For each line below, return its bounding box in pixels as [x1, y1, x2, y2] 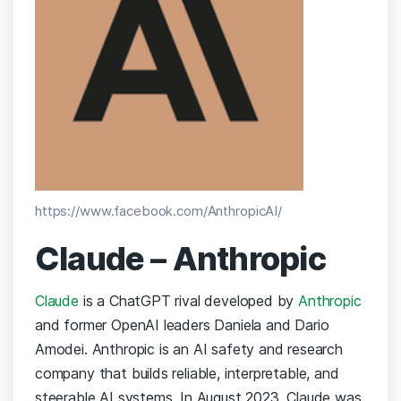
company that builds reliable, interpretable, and [35, 364, 339, 383]
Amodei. [35, 340, 92, 359]
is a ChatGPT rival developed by [78, 292, 299, 311]
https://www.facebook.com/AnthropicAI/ [35, 202, 283, 220]
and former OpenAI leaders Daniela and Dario [35, 316, 329, 335]
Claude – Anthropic [35, 239, 326, 279]
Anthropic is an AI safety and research [91, 340, 343, 359]
